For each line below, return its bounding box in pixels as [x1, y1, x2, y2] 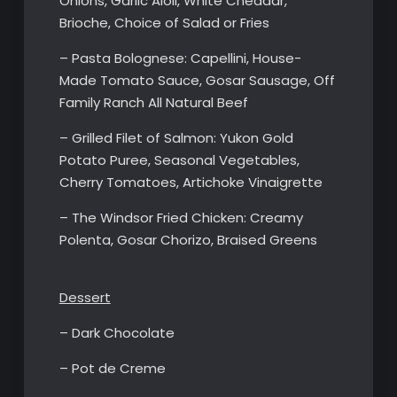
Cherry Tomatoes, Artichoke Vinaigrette [58, 173, 323, 191]
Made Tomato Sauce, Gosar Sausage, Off [58, 71, 335, 90]
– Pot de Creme [58, 359, 166, 378]
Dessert [58, 288, 111, 307]
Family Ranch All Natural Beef [58, 93, 248, 112]
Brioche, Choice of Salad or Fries [58, 13, 269, 32]
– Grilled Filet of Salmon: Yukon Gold [58, 128, 293, 147]
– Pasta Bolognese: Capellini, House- [58, 49, 301, 67]
